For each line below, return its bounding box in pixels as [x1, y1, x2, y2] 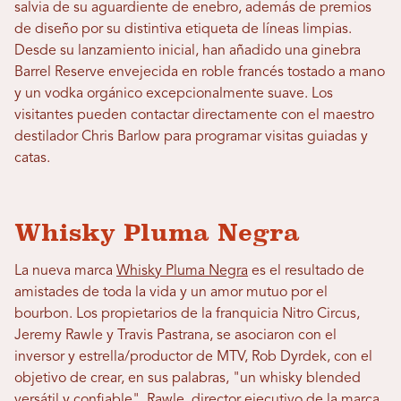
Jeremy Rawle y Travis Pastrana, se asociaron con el [14, 328, 337, 343]
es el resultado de [248, 264, 364, 278]
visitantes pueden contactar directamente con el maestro [14, 108, 374, 123]
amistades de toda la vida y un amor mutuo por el [14, 286, 328, 300]
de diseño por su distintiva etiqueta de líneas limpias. [14, 22, 352, 37]
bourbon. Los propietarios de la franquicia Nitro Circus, [14, 307, 360, 321]
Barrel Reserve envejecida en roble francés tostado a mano [14, 65, 385, 80]
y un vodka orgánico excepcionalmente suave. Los [14, 87, 333, 101]
